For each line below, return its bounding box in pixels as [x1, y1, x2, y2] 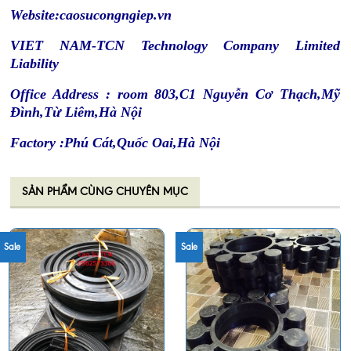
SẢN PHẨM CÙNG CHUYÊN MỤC [22, 185, 188, 199]
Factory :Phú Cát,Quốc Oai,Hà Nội [10, 135, 220, 151]
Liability [10, 56, 59, 72]
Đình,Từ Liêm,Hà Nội [10, 104, 142, 121]
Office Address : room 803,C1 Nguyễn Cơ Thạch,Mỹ [10, 86, 340, 103]
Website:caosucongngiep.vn [10, 7, 172, 24]
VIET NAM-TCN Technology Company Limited [10, 38, 340, 54]
